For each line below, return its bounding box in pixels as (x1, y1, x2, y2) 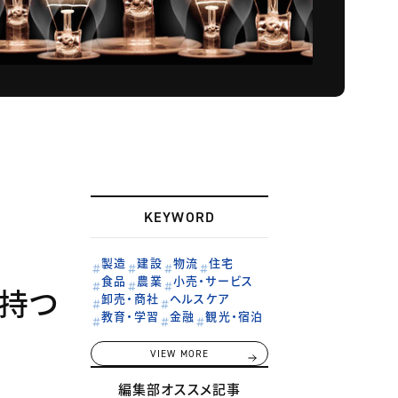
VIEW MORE (149, 347, 210, 362)
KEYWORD (143, 208, 216, 227)
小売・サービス (172, 272, 254, 290)
